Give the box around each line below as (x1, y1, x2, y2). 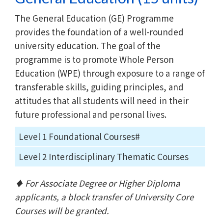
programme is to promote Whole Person (15, 53, 174, 65)
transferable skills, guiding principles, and (15, 80, 184, 93)
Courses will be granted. (15, 204, 109, 217)
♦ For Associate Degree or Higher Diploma (15, 176, 180, 189)
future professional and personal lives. (15, 108, 166, 120)
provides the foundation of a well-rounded (15, 25, 184, 38)
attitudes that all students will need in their (15, 94, 189, 107)
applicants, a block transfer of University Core (15, 190, 193, 203)
